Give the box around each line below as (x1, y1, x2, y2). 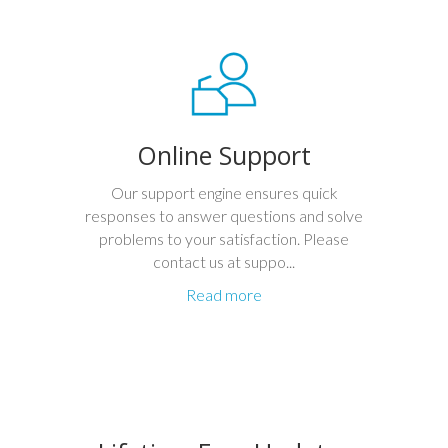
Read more (186, 285, 262, 304)
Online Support (137, 138, 311, 172)
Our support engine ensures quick (110, 183, 338, 202)
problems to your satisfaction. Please (99, 229, 349, 248)
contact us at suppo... (153, 252, 295, 271)
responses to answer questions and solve (85, 206, 363, 225)
